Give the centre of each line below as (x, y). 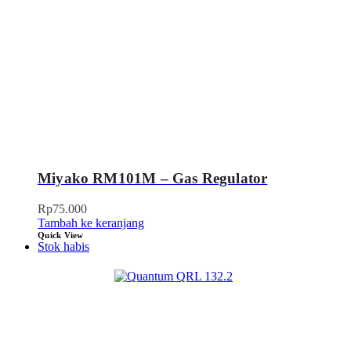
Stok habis (63, 247)
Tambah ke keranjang (91, 223)
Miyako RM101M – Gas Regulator (153, 179)
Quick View (61, 235)
